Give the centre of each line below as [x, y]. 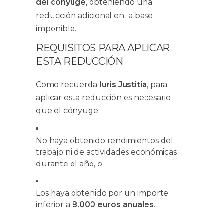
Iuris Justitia [123, 84]
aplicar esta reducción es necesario [103, 98]
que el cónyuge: [68, 111]
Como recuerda [68, 84]
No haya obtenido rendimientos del [105, 140]
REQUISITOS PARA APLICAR [103, 48]
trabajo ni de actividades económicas [106, 152]
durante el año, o [69, 164]
